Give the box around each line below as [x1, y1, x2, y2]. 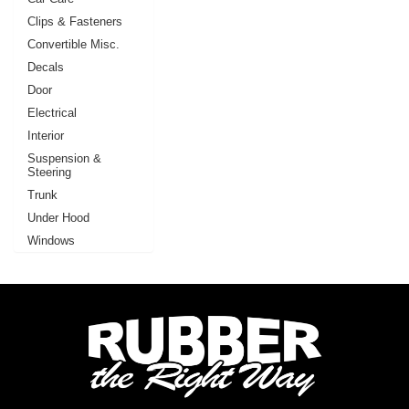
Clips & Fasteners [27, 14, 122, 28]
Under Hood [27, 210, 89, 225]
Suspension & [27, 151, 101, 165]
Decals [27, 59, 64, 74]
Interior [27, 128, 64, 142]
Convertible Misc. [27, 37, 120, 51]
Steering [27, 164, 71, 179]
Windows [27, 233, 75, 247]
